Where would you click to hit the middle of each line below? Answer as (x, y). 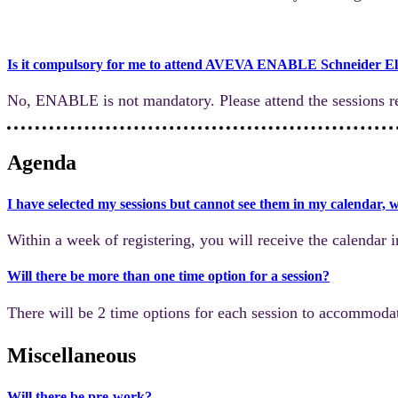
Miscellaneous (72, 355)
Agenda (42, 162)
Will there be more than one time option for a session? (168, 276)
